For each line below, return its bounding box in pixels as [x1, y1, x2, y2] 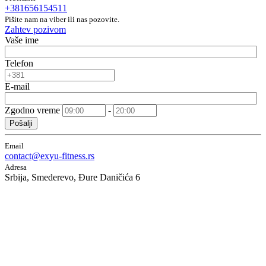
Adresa [5, 162, 27, 172]
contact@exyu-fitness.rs [5, 150, 94, 161]
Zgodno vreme [5, 104, 60, 115]
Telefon [5, 58, 33, 68]
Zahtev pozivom [5, 24, 66, 34]
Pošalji [9, 118, 33, 128]
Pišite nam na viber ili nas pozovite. [5, 14, 119, 24]
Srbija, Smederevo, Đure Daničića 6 [5, 172, 140, 182]
